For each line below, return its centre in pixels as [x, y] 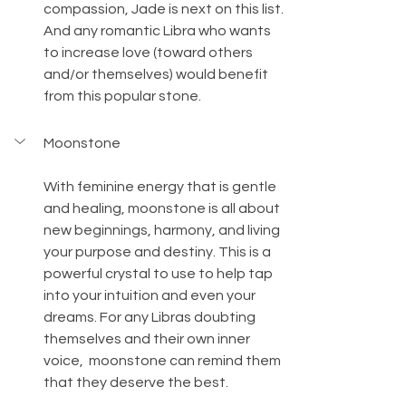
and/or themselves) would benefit [157, 75]
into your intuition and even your [151, 296]
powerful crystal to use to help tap [159, 274]
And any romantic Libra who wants [159, 31]
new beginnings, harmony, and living [163, 231]
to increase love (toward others [150, 53]
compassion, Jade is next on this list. [165, 10]
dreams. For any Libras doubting [151, 318]
